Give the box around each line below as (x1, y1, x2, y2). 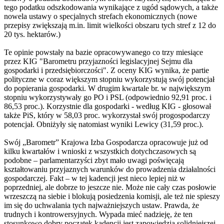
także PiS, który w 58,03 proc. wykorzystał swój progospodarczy (4, 111, 210, 120)
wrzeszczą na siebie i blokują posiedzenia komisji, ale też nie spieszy (4, 192, 220, 201)
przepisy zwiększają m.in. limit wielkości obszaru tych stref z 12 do (4, 21, 216, 30)
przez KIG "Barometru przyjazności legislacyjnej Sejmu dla (4, 57, 192, 66)
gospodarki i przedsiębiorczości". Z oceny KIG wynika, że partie (4, 66, 209, 75)
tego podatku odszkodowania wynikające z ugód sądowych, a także (4, 3, 218, 12)
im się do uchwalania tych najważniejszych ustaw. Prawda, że (4, 201, 199, 210)
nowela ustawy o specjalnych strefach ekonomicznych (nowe (4, 12, 197, 21)
